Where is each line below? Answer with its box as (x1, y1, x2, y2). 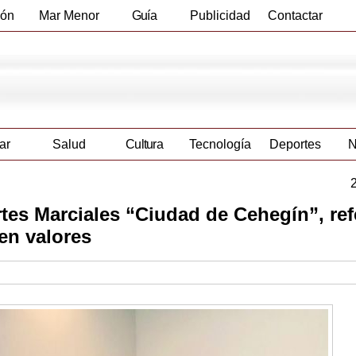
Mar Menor (38, 9, 99, 22)
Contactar (268, 9, 323, 22)
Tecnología (188, 137, 251, 152)
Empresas (118, 40, 171, 53)
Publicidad (189, 9, 250, 22)
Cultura (125, 137, 164, 152)
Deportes (269, 137, 321, 152)
